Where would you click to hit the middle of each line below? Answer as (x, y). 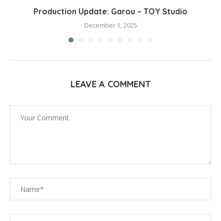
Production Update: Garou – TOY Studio (110, 12)
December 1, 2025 (110, 25)
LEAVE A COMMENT (110, 84)
